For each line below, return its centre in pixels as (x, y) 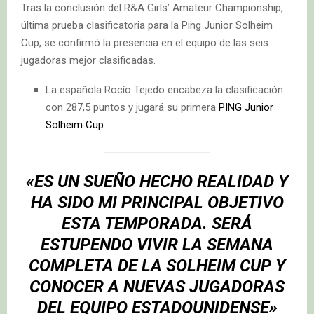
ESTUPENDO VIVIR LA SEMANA (157, 245)
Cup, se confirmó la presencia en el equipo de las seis (145, 43)
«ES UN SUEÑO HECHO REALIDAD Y (157, 182)
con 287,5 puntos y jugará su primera (132, 108)
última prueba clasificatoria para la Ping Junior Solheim (147, 26)
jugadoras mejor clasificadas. (88, 61)
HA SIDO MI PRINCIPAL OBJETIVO (157, 203)
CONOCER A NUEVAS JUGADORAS (157, 287)
